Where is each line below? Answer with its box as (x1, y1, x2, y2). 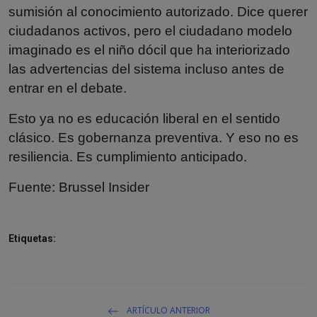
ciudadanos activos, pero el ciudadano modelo (8, 23, 292, 38)
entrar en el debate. (8, 80, 127, 96)
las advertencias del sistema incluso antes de (8, 61, 284, 76)
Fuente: (8, 179, 59, 195)
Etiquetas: (8, 232, 56, 244)
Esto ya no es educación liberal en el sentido (8, 110, 280, 126)
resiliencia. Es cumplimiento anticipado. (8, 149, 247, 164)
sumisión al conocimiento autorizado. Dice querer (8, 4, 308, 19)
